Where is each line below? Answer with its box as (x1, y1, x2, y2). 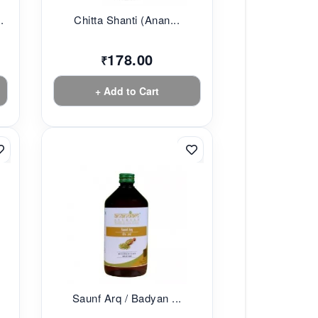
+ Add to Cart (94, 84, 159, 99)
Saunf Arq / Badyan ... (72, 290, 182, 305)
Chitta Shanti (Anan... (74, 12, 180, 28)
